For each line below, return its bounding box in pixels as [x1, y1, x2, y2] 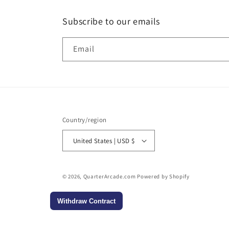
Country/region [62, 116, 107, 124]
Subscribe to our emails [62, 15, 160, 27]
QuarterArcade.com [83, 173, 136, 180]
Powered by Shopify [137, 173, 190, 180]
